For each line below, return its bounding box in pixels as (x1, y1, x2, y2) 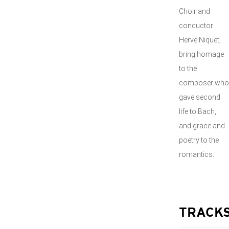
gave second (179, 93, 220, 101)
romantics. (179, 150, 217, 158)
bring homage (179, 50, 224, 58)
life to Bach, (179, 107, 216, 116)
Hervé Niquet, (179, 36, 221, 44)
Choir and (179, 7, 210, 15)
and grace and (179, 122, 225, 130)
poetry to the (179, 136, 219, 144)
